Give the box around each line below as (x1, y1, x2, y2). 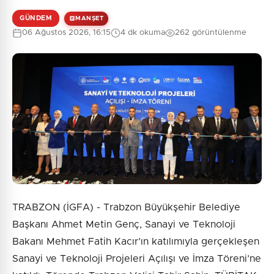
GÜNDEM (20, 15, 52, 22)
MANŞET (75, 15, 103, 21)
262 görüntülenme (175, 29, 246, 37)
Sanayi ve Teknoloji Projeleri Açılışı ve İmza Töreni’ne (12, 254, 261, 264)
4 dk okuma (120, 29, 165, 37)
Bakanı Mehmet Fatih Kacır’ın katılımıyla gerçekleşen (12, 237, 259, 247)
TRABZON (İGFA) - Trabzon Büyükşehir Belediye (12, 202, 240, 213)
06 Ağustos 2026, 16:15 (22, 29, 111, 37)
